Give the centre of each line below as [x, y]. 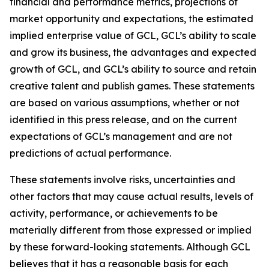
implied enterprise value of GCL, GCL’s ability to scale [133, 36]
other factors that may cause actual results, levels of [131, 197]
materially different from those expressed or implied [131, 230]
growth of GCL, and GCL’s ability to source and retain [133, 69]
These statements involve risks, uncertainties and [122, 180]
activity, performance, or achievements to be [114, 213]
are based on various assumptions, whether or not [125, 103]
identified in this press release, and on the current [123, 120]
